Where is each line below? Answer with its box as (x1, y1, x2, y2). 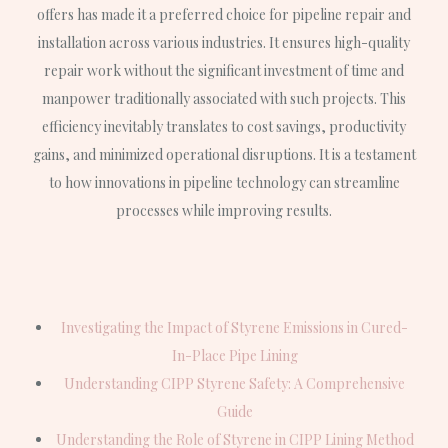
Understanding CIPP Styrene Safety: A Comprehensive (64, 374, 405, 394)
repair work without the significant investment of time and (44, 60, 404, 80)
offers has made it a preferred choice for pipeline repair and (37, 4, 411, 24)
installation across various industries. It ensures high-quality (38, 32, 410, 52)
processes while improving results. (116, 200, 332, 220)
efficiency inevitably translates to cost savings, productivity (42, 116, 406, 136)
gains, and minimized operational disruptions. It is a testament (32, 144, 416, 164)
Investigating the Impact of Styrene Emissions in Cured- (61, 318, 408, 338)
